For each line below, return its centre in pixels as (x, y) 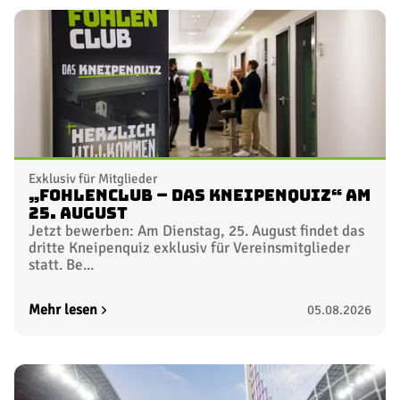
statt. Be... (61, 265)
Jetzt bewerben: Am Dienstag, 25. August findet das (196, 231)
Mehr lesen (63, 310)
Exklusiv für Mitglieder (93, 179)
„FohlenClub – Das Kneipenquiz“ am (200, 196)
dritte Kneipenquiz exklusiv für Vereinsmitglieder (189, 248)
